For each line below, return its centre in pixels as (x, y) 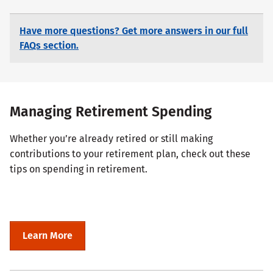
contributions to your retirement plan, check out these (130, 154)
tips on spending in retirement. (79, 169)
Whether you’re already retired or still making (111, 138)
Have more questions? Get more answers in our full (134, 30)
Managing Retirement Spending (111, 111)
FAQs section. (49, 45)
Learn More (48, 235)
